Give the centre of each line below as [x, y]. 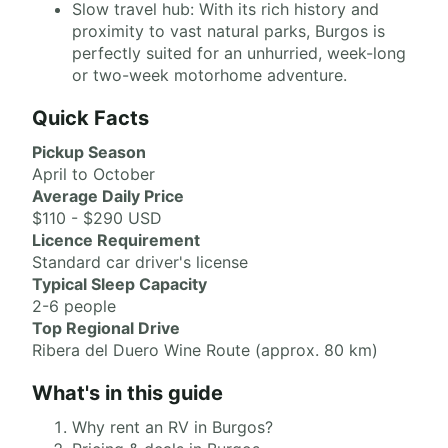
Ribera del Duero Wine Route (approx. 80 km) [205, 350]
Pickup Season [89, 152]
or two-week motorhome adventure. [209, 75]
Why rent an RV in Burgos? [172, 427]
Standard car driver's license [140, 262]
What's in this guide [127, 393]
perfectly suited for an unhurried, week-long [239, 53]
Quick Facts [90, 118]
